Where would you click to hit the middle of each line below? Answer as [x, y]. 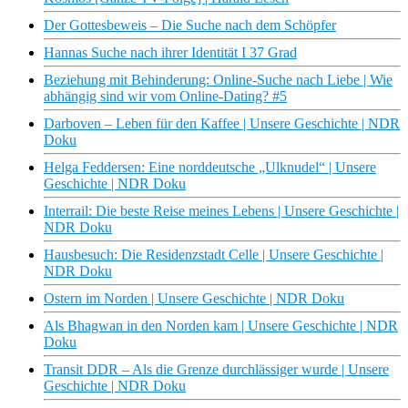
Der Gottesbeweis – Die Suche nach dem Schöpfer [190, 25]
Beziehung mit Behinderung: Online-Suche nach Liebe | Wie [218, 80]
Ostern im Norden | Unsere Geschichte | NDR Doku [194, 299]
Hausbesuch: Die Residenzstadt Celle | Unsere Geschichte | [214, 255]
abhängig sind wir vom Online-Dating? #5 [165, 97]
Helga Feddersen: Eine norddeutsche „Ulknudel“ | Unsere [210, 168]
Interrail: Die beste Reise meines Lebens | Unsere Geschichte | [221, 211]
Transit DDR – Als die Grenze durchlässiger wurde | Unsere [216, 370]
